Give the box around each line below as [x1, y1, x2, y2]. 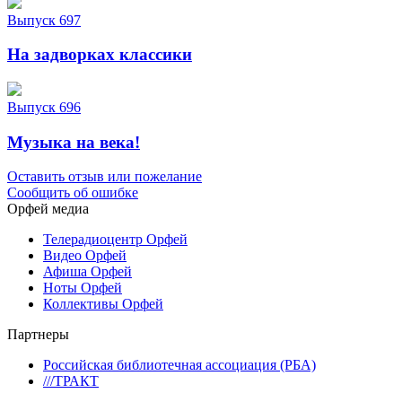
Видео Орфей [43, 248, 127, 264]
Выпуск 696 [7, 100, 81, 116]
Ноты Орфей [43, 280, 122, 296]
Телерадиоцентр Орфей [43, 232, 188, 248]
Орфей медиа [7, 201, 89, 217]
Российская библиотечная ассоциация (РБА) [43, 357, 316, 373]
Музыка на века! [7, 132, 140, 152]
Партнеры [7, 327, 69, 343]
